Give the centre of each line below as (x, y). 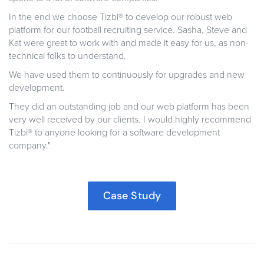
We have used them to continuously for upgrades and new (127, 75)
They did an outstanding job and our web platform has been (129, 107)
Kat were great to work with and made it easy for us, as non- (129, 43)
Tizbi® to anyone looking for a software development (114, 133)
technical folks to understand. (67, 56)
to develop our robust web (178, 17)
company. (28, 146)
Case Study (132, 196)
